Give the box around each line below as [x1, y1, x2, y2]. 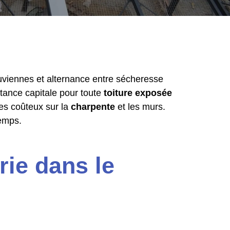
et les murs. [115, 102, 165, 112]
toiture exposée [104, 88, 172, 98]
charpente [71, 102, 115, 112]
